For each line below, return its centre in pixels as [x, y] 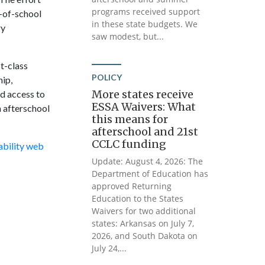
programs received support [146, 12]
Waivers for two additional [144, 211]
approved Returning [132, 186]
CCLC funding [129, 144]
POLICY [107, 77]
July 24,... [109, 248]
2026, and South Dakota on [145, 236]
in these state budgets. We [145, 24]
